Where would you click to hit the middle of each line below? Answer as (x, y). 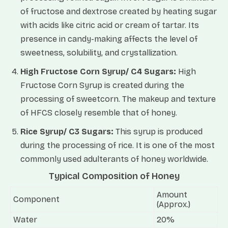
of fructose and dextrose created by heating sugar (119, 11)
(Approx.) (174, 204)
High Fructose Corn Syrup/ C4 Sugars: (98, 72)
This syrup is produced (159, 132)
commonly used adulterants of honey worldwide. (114, 159)
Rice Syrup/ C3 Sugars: (68, 132)
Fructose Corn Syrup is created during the (102, 85)
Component (36, 199)
